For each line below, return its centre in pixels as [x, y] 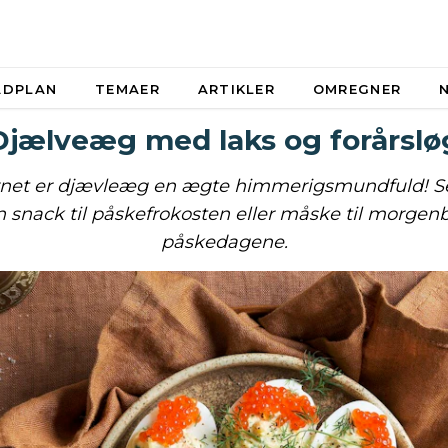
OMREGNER [357, 89]
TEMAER [127, 89]
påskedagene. [224, 242]
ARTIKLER [236, 89]
